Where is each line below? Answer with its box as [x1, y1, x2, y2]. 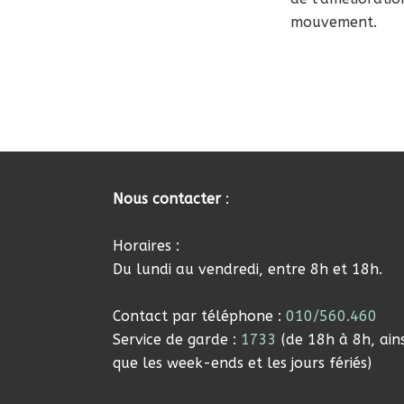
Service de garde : [112, 330, 241, 348]
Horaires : [112, 236, 179, 254]
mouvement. [290, 13, 377, 31]
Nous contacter [112, 189, 225, 207]
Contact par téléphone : [112, 307, 286, 325]
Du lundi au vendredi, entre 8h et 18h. [112, 260, 382, 278]
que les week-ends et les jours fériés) [112, 353, 372, 372]
